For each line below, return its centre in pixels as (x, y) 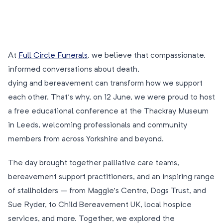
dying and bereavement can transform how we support (105, 83)
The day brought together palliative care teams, (94, 163)
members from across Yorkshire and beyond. (86, 139)
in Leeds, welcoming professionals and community (98, 125)
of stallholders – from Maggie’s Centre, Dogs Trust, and (107, 191)
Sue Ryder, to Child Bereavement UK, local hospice (100, 205)
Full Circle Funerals (53, 56)
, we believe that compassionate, (147, 56)
